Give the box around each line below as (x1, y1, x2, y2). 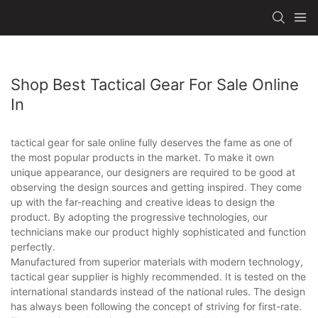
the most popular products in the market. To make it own (11, 150, 274, 163)
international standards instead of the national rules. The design (11, 285, 305, 297)
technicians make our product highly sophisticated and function (11, 225, 306, 238)
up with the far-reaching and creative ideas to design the (11, 195, 275, 208)
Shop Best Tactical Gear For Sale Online (11, 75, 299, 94)
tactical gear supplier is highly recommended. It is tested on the (11, 270, 306, 283)
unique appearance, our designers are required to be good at (11, 165, 295, 178)
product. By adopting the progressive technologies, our (11, 210, 268, 223)
